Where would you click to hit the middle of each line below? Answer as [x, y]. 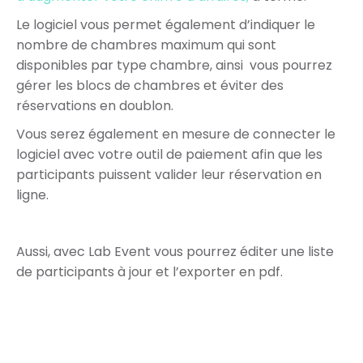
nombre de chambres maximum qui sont [146, 45]
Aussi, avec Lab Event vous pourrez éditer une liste [175, 252]
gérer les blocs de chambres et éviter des [150, 86]
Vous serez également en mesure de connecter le [176, 135]
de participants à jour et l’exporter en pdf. [149, 272]
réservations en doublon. [95, 106]
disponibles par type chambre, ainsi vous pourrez [174, 66]
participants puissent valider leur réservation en [169, 175]
